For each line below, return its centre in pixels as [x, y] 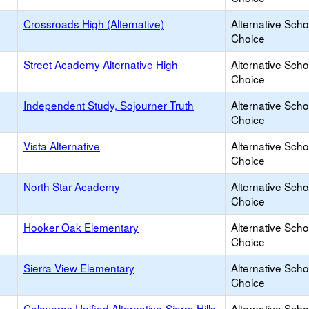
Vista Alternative [62, 146]
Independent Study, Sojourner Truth [109, 105]
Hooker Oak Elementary [81, 227]
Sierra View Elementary [79, 268]
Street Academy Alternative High [101, 64]
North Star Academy [72, 186]
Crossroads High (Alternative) [94, 23]
